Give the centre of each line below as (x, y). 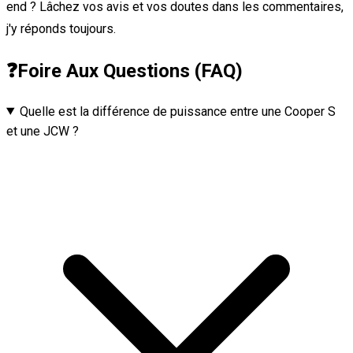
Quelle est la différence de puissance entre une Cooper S (177, 111)
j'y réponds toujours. (61, 28)
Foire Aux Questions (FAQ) (130, 71)
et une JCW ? (43, 131)
